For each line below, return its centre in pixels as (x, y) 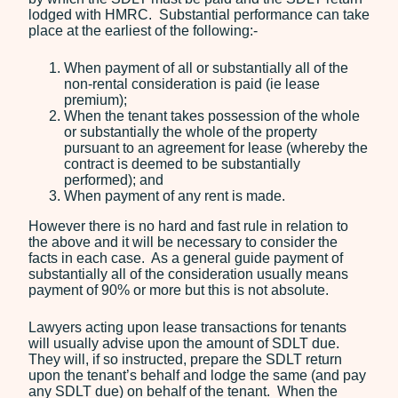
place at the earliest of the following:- (143, 31)
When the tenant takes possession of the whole (212, 116)
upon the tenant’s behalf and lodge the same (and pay (197, 375)
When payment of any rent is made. (175, 196)
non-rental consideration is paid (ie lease (192, 84)
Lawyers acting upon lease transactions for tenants (187, 327)
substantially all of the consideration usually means (188, 274)
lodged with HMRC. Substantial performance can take (199, 15)
